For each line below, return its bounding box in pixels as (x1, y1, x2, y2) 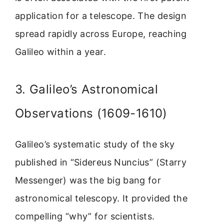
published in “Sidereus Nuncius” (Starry (15, 156, 187, 167)
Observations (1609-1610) (15, 105, 167, 120)
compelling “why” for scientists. (15, 210, 155, 221)
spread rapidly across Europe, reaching (15, 28, 187, 39)
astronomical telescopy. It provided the (15, 192, 188, 203)
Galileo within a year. (15, 46, 106, 57)
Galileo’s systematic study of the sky (15, 138, 175, 149)
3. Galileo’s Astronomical (15, 81, 158, 96)
